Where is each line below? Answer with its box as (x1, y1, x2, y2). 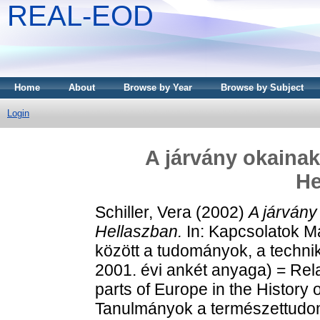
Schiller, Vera (95, 202, 191, 221)
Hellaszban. (95, 221, 182, 241)
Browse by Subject (221, 82, 304, 93)
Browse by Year (124, 82, 192, 93)
